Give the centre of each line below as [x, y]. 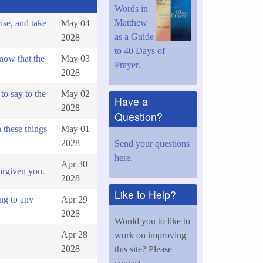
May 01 [75, 129]
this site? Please [143, 249]
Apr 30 [74, 164]
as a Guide [134, 36]
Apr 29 [74, 200]
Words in [131, 8]
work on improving [150, 235]
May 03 [75, 59]
